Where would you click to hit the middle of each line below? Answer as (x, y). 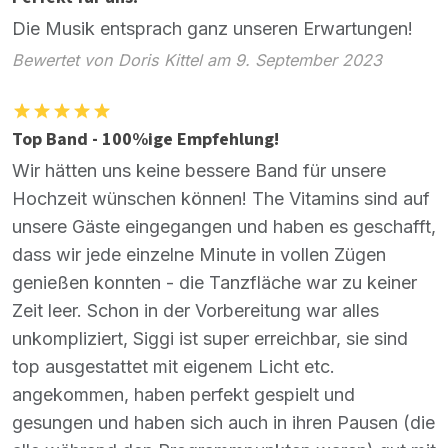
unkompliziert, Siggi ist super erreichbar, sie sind (210, 339)
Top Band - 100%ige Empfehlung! (145, 140)
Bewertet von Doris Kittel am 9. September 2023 (197, 60)
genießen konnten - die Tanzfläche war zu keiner (214, 283)
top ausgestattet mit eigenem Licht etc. (173, 367)
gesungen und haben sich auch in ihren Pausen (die (223, 423)
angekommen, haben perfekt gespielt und (183, 395)
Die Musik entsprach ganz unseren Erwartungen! (212, 28)
